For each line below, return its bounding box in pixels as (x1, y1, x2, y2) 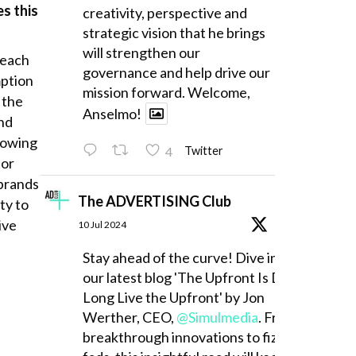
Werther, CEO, (82, 308, 176, 326)
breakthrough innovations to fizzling (82, 327, 306, 346)
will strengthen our (82, 43, 200, 61)
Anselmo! (82, 104, 141, 122)
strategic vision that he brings (82, 23, 265, 41)
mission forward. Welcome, (82, 83, 250, 101)
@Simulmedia (176, 308, 258, 326)
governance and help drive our (82, 63, 270, 81)
